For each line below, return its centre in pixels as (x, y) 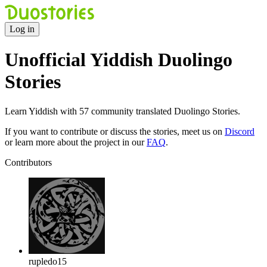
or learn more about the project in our (76, 142)
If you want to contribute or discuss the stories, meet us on (115, 131)
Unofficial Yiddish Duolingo (119, 60)
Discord (240, 131)
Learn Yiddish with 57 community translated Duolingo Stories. (122, 111)
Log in (22, 29)
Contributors (28, 162)
